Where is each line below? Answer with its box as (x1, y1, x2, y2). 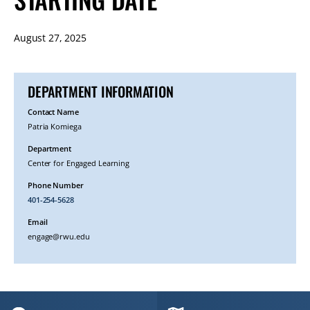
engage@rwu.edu (28, 231, 90, 241)
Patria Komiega (28, 121, 82, 131)
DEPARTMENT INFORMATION (28, 81, 174, 102)
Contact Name (28, 107, 79, 117)
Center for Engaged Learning (28, 158, 130, 168)
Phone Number (28, 180, 84, 190)
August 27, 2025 (14, 31, 86, 44)
